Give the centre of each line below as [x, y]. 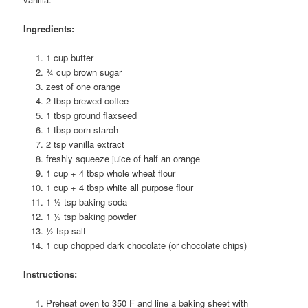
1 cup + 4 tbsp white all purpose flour [119, 187]
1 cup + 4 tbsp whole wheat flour [110, 173]
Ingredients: [49, 28]
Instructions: [51, 274]
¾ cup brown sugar [84, 71]
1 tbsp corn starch [82, 129]
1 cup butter [69, 57]
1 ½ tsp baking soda [86, 201]
